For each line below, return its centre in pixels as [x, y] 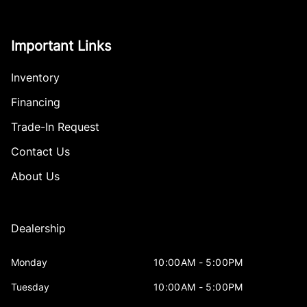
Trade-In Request [55, 127]
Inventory [35, 78]
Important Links [61, 46]
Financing [36, 102]
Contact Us [40, 152]
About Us [35, 176]
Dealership [38, 229]
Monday [29, 262]
